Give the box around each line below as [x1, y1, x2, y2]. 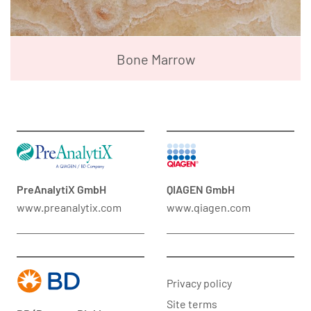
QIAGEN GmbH [167, 182, 235, 196]
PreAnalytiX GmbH [17, 182, 106, 196]
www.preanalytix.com [17, 200, 121, 214]
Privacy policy [167, 276, 232, 289]
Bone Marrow [116, 50, 195, 67]
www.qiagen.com [167, 200, 251, 214]
